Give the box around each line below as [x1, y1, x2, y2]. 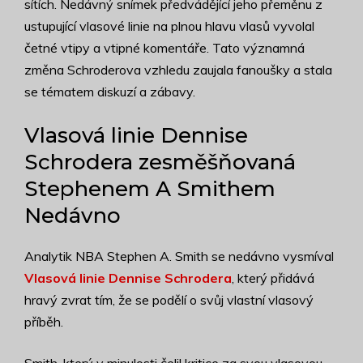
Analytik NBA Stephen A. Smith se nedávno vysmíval [24, 248, 334, 265]
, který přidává [232, 270, 314, 287]
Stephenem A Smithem [24, 176, 275, 203]
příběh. [24, 314, 63, 331]
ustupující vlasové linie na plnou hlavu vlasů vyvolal [24, 18, 314, 35]
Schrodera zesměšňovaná [24, 149, 296, 176]
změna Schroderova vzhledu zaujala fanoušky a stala [24, 62, 332, 79]
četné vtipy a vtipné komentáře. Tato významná [24, 40, 305, 57]
